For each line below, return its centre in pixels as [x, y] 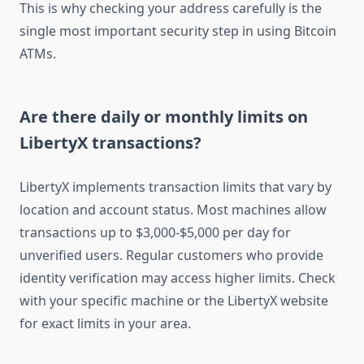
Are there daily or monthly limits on [164, 117]
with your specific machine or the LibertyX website [174, 301]
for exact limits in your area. [105, 324]
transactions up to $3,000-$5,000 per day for [155, 233]
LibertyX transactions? [110, 143]
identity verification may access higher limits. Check [178, 278]
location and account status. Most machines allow [173, 210]
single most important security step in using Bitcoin [178, 31]
